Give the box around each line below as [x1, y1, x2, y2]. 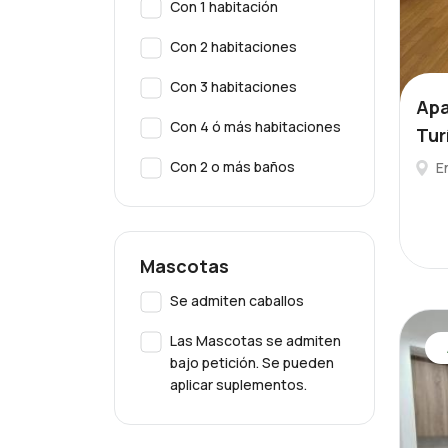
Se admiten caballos [170, 291, 304, 310]
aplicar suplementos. [170, 375, 307, 394]
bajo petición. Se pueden [170, 353, 334, 372]
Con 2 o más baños [170, 157, 295, 176]
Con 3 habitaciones [170, 77, 297, 96]
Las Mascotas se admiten [170, 331, 341, 350]
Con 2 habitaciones [170, 37, 297, 56]
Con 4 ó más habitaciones [170, 117, 341, 136]
